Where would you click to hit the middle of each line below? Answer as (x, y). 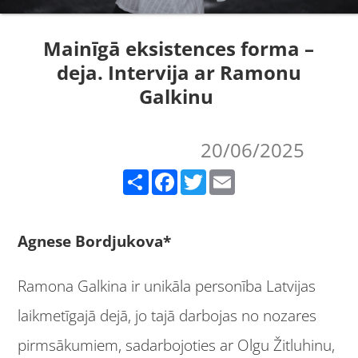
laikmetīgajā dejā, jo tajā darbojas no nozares (167, 316)
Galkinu (179, 96)
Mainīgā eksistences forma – (179, 48)
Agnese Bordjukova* (95, 242)
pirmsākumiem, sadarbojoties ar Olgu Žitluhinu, (177, 346)
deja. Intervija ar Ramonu (179, 72)
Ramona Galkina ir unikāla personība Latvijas (167, 286)
